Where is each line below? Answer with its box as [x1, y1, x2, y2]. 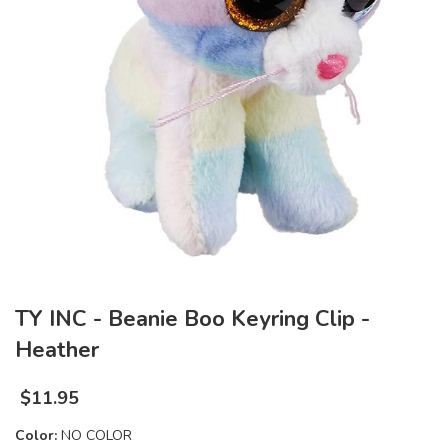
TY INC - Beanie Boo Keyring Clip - [15, 304, 370, 335]
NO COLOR [61, 426, 132, 446]
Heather [15, 335, 99, 366]
